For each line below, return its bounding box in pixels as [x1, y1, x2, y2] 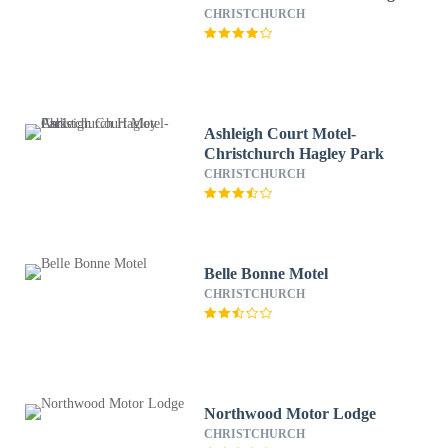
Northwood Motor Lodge [204, 405, 377, 422]
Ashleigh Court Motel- [204, 125, 357, 142]
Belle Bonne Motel [204, 265, 329, 282]
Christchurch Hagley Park [204, 145, 385, 162]
